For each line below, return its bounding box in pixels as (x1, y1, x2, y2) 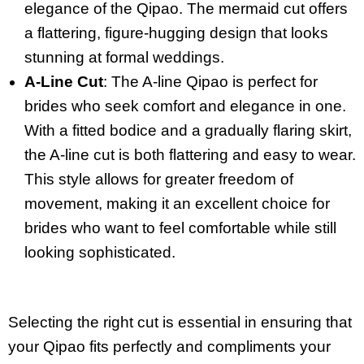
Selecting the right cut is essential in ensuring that (8, 314, 352, 331)
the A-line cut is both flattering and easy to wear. (24, 145, 356, 163)
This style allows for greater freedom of (24, 170, 293, 188)
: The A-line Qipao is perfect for (103, 72, 318, 90)
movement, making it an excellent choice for (24, 194, 330, 212)
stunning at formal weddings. (24, 48, 224, 66)
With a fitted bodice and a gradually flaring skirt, (24, 121, 352, 139)
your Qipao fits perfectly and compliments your (8, 338, 331, 356)
